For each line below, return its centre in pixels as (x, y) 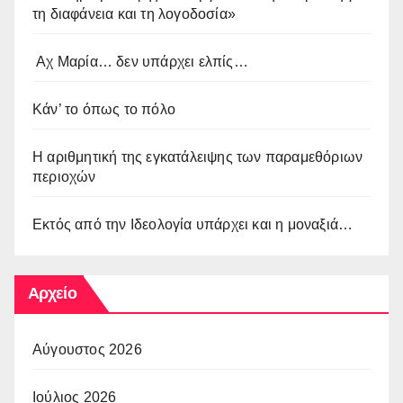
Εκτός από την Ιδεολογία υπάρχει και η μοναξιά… (193, 224)
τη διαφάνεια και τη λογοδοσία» (134, 13)
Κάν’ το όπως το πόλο (104, 109)
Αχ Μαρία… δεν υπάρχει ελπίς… (140, 61)
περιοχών (64, 176)
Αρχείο (52, 293)
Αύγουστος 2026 (87, 349)
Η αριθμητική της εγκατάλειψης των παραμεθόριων (198, 157)
